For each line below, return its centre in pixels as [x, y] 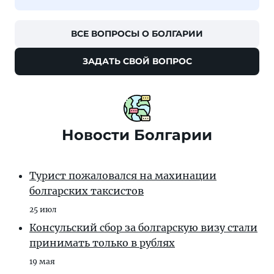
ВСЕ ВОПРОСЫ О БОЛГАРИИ [137, 33]
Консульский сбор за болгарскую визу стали [143, 227]
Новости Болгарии [137, 135]
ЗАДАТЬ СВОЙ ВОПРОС [137, 61]
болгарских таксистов [87, 191]
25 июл [43, 209]
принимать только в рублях [102, 243]
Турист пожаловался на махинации [123, 175]
